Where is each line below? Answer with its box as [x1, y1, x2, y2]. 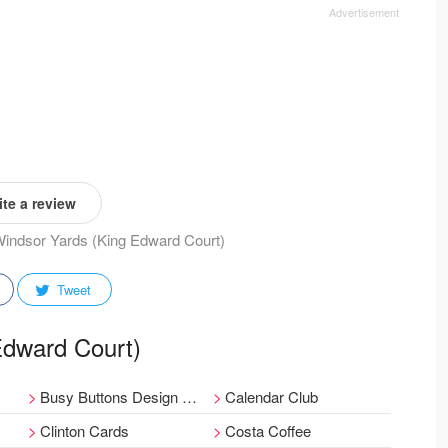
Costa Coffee [225, 420, 312, 441]
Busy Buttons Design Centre [39, 386, 182, 407]
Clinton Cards [39, 420, 129, 441]
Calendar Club [225, 386, 319, 407]
